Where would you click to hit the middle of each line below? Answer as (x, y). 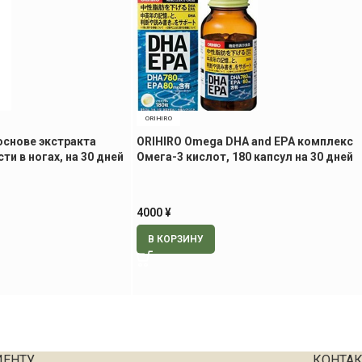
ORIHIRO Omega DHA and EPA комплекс (245, 141)
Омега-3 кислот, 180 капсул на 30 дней (245, 157)
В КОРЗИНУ (176, 239)
